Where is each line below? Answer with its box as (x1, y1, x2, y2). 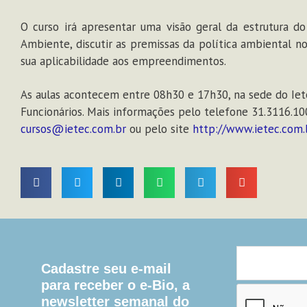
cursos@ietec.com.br (21, 121, 126, 136)
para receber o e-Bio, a (41, 277, 190, 293)
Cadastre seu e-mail (41, 260, 171, 276)
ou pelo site (126, 121, 193, 136)
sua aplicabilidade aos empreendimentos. (21, 53, 229, 69)
